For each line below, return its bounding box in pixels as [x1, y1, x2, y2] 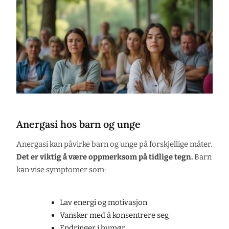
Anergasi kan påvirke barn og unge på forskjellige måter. [16, 139, 212, 149]
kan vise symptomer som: [16, 165, 106, 174]
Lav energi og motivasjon [59, 197, 147, 207]
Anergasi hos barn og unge [16, 118, 141, 131]
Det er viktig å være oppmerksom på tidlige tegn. [16, 152, 193, 162]
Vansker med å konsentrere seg [59, 210, 169, 220]
